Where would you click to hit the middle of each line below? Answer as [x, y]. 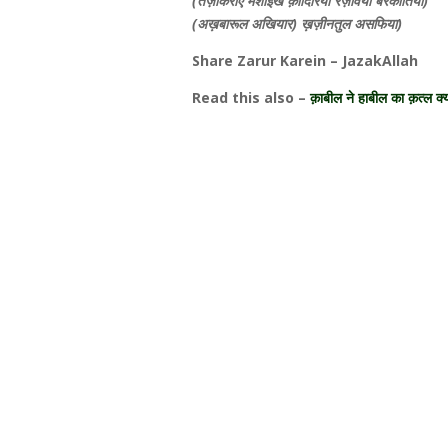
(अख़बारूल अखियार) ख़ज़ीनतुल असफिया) [297, 23]
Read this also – [249, 97]
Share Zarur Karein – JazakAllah [305, 60]
